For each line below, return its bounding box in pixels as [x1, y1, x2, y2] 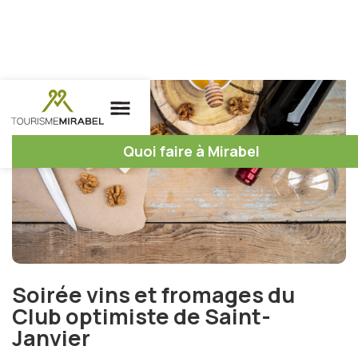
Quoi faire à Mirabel [122, 141, 260, 161]
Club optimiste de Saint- [12, 301, 271, 331]
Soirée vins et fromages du [12, 280, 295, 309]
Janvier [12, 323, 90, 352]
